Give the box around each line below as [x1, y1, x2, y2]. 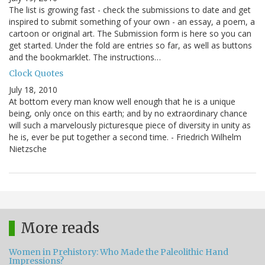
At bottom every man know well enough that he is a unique [9, 95, 235, 107]
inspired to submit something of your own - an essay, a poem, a [9, 15, 255, 27]
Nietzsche [9, 143, 47, 154]
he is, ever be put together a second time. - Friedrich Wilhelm [9, 131, 241, 143]
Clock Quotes [9, 67, 63, 79]
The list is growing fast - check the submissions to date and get [9, 4, 251, 15]
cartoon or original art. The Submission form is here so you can [9, 27, 251, 39]
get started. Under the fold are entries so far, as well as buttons [9, 39, 252, 51]
